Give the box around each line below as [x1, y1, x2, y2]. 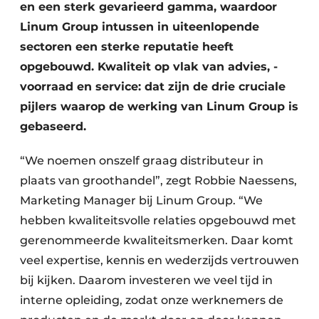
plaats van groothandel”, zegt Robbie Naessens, [20, 174, 297, 187]
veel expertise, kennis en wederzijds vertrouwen [20, 253, 299, 267]
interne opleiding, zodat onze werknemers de [20, 293, 283, 307]
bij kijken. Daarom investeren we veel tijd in [20, 273, 273, 287]
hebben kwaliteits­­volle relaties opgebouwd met [20, 214, 296, 227]
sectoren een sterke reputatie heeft [20, 40, 234, 53]
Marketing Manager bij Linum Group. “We [20, 194, 263, 207]
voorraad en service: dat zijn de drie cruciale [20, 80, 286, 93]
